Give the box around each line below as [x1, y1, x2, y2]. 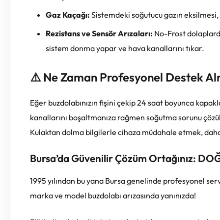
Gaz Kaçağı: [46, 9, 90, 20]
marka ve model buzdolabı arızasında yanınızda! [30, 190, 196, 200]
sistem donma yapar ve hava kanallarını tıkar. [46, 43, 204, 53]
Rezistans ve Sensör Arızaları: [46, 28, 153, 38]
